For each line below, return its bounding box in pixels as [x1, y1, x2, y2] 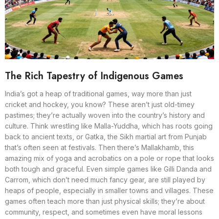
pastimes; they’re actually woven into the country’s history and [5, 111, 205, 120]
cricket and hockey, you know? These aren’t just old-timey [5, 100, 195, 109]
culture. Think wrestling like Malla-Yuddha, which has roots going [5, 122, 213, 131]
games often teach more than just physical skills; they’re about [5, 197, 205, 206]
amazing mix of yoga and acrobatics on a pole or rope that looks [5, 154, 214, 163]
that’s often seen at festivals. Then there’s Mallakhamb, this [5, 143, 194, 152]
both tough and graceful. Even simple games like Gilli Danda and [5, 165, 212, 174]
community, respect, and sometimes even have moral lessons [5, 208, 202, 217]
